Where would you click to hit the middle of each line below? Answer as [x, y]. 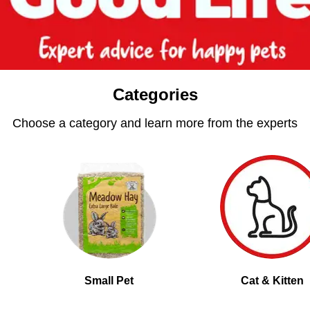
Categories [155, 94]
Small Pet [109, 280]
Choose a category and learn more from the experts [155, 123]
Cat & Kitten [272, 280]
